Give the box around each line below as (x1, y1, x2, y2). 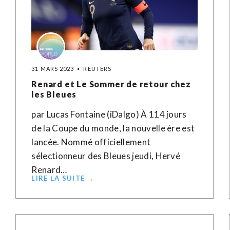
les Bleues (31, 89, 77, 99)
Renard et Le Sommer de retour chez (31, 79, 191, 89)
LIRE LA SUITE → (31, 174, 94, 182)
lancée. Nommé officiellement (31, 137, 151, 147)
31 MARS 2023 (31, 65, 74, 72)
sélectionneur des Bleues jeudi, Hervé (31, 150, 181, 161)
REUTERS (83, 65, 112, 72)
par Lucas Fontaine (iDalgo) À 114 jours (31, 109, 187, 120)
